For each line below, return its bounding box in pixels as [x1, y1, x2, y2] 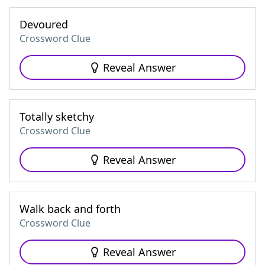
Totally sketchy [20, 109, 94, 124]
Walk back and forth [20, 202, 121, 216]
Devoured [20, 17, 68, 31]
